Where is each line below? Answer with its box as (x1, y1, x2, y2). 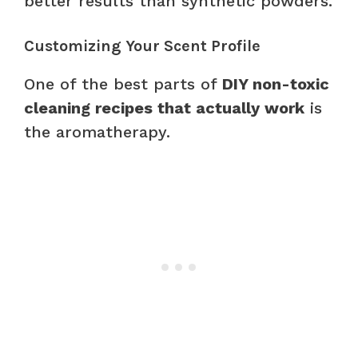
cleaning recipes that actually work (24, 97, 304, 117)
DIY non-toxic (222, 74, 329, 93)
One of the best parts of (24, 74, 222, 93)
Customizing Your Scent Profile (24, 36, 261, 55)
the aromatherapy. (24, 121, 170, 141)
